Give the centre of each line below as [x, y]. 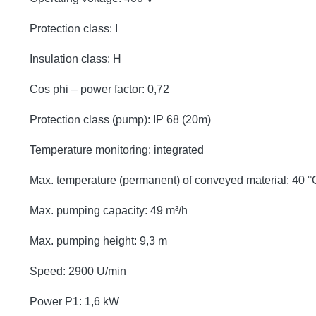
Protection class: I [74, 28]
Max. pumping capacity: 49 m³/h [109, 210]
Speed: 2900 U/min [78, 271]
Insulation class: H [75, 59]
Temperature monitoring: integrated [117, 150]
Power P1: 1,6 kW [74, 301]
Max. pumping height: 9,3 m [98, 241]
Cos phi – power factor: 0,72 [99, 89]
